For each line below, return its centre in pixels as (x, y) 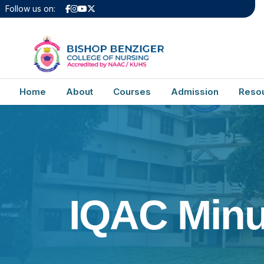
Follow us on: (30, 9)
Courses (132, 92)
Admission (195, 92)
